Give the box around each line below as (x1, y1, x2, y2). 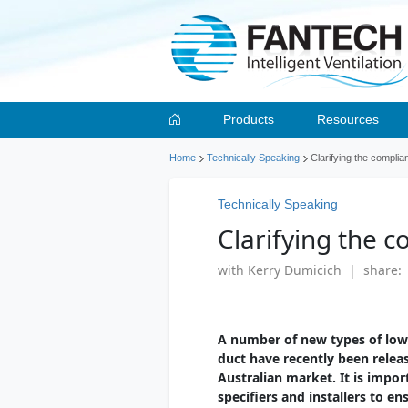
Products (222, 112, 274, 127)
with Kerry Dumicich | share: (217, 261, 402, 279)
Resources (316, 112, 379, 127)
